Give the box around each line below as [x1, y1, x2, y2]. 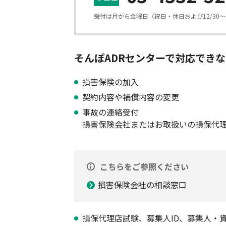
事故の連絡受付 [82, 106, 139, 118]
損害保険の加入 [82, 76, 139, 88]
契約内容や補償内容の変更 [82, 91, 179, 103]
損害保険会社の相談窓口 [98, 179, 187, 191]
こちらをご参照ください [100, 160, 189, 173]
